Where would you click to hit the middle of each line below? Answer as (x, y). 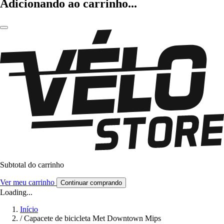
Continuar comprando (91, 183)
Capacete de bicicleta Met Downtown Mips (92, 218)
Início (29, 209)
